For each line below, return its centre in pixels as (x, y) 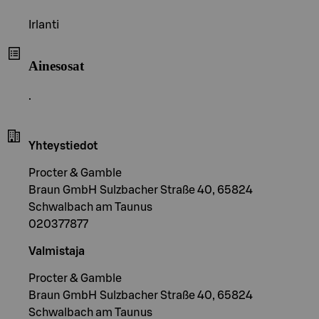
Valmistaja (57, 251)
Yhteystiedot (63, 146)
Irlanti (44, 25)
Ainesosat (56, 66)
